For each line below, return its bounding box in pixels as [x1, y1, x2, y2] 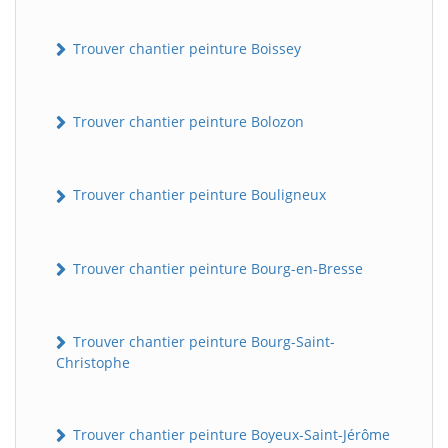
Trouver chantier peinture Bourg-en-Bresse [69, 258, 363, 278]
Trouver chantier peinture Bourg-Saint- [69, 331, 335, 351]
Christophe [56, 353, 130, 373]
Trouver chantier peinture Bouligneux [69, 185, 326, 205]
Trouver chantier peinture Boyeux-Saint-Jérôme [69, 425, 390, 445]
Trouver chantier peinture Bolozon [69, 112, 304, 132]
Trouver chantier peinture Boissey [69, 38, 301, 58]
